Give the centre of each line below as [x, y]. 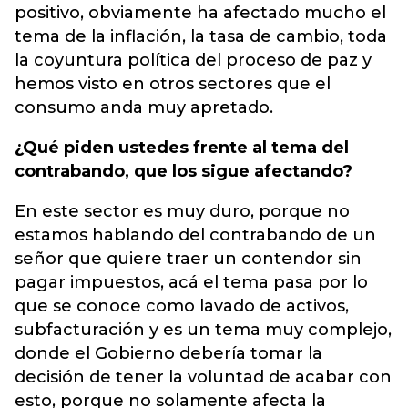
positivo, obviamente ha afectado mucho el [200, 13]
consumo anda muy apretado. [144, 107]
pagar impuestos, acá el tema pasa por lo [191, 282]
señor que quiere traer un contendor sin [188, 259]
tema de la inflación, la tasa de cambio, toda [201, 36]
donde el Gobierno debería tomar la [168, 353]
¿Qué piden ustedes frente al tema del [182, 148]
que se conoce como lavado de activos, [182, 306]
